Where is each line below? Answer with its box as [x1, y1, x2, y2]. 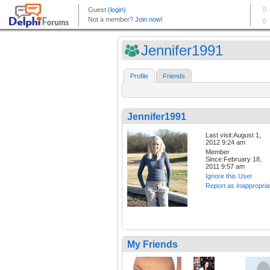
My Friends [127, 239, 178, 250]
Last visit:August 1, [206, 131, 261, 139]
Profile [130, 72, 148, 80]
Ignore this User [206, 172, 253, 180]
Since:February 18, [206, 155, 262, 163]
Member [206, 148, 230, 156]
